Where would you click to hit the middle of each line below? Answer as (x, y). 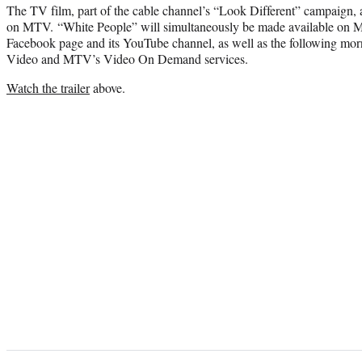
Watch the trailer (48, 87)
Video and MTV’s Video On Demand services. (127, 58)
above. (107, 87)
